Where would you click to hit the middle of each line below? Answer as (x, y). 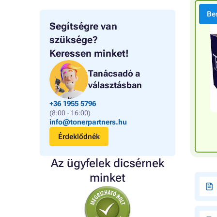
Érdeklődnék (79, 137)
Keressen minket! (89, 53)
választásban (115, 85)
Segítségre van (83, 26)
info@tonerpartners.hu (88, 122)
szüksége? (74, 40)
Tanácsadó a (114, 73)
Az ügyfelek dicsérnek (108, 163)
